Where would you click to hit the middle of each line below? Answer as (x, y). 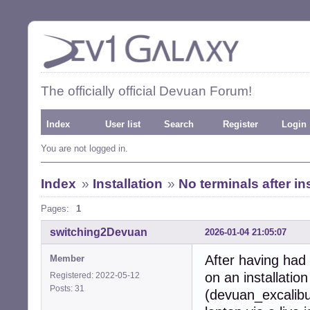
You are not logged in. (84, 148)
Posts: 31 (69, 288)
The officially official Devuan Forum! (146, 91)
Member (67, 258)
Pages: (55, 209)
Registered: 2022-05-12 (95, 275)
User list (123, 124)
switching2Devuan (99, 232)
